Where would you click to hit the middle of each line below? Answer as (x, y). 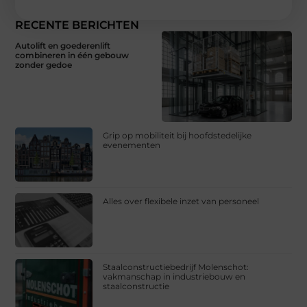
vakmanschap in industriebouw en (174, 276)
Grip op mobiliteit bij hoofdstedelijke (177, 135)
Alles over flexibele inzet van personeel (181, 201)
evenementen (132, 145)
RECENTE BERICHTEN (77, 25)
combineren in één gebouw (72, 56)
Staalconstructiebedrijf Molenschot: (176, 267)
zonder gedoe (44, 65)
